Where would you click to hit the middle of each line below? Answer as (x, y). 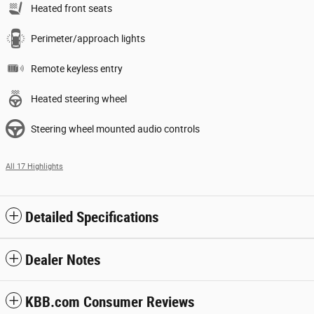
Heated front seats (71, 8)
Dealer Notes (63, 260)
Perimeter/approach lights (88, 39)
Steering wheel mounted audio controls (115, 129)
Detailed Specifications (92, 217)
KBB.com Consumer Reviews (110, 302)
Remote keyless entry (77, 69)
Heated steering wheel (79, 99)
